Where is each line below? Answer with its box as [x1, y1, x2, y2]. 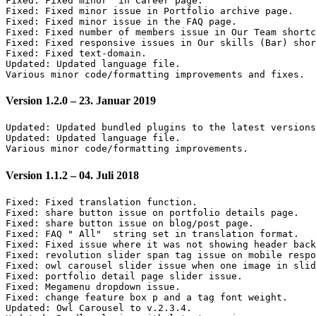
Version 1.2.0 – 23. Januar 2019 [6, 95, 156, 107]
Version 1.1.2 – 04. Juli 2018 [6, 169, 139, 181]
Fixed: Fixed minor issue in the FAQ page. [6, 16, 237, 27]
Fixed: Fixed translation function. [6, 197, 197, 207]
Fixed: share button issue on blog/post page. [6, 218, 254, 229]
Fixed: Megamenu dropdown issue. [6, 281, 181, 292]
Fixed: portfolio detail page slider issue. [6, 271, 243, 281]
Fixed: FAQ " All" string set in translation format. [6, 229, 299, 239]
